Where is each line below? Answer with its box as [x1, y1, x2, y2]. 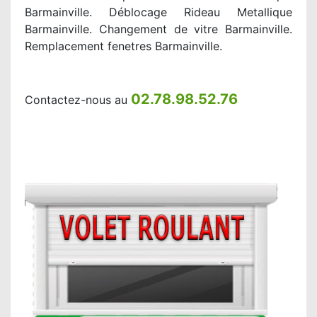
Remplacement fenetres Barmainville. [25, 39, 222, 53]
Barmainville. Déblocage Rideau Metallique [25, 5, 292, 19]
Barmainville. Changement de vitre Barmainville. [25, 22, 292, 36]
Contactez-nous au [25, 93, 131, 107]
